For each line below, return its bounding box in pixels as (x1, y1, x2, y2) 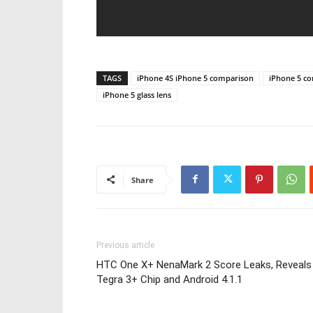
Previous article (96, 240, 154, 250)
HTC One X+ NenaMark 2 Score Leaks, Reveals (96, 258, 312, 271)
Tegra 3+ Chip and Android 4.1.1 (96, 272, 242, 286)
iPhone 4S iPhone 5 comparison (137, 72, 254, 83)
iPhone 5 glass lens (103, 89, 171, 100)
